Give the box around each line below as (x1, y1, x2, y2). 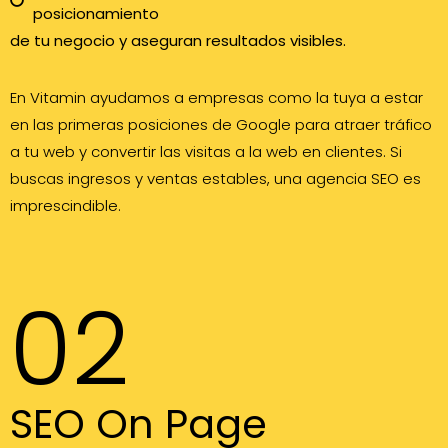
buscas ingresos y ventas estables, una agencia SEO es (10, 167, 421, 189)
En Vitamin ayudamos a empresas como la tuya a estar (10, 86, 423, 108)
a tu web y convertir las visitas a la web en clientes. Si (10, 140, 402, 162)
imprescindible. (10, 194, 121, 216)
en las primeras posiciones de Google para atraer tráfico (10, 113, 432, 135)
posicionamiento (32, 2, 159, 24)
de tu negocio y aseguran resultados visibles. (10, 29, 346, 51)
